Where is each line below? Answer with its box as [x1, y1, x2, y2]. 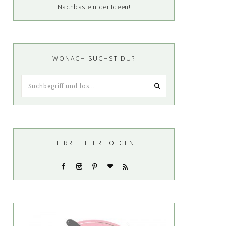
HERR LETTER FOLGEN [53, 138, 135, 147]
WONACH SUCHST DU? [52, 53, 136, 63]
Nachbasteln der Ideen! [57, 2, 131, 11]
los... [21, 101, 36, 110]
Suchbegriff [21, 76, 59, 85]
